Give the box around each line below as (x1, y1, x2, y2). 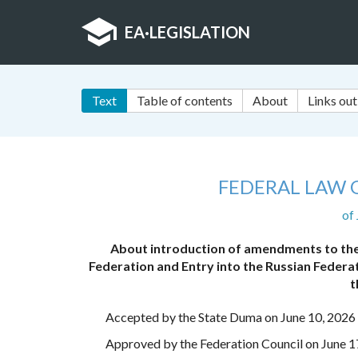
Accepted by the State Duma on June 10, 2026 (105, 309, 356, 325)
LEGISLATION (149, 22, 250, 42)
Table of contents (137, 93, 233, 109)
